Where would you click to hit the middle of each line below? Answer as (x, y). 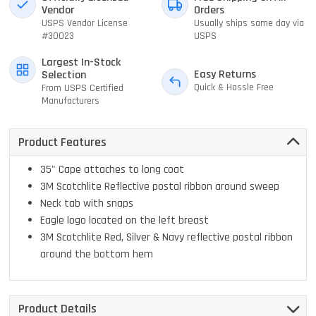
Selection (63, 75)
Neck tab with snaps (87, 203)
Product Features (62, 142)
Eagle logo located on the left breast (124, 220)
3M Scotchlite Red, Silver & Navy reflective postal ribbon (166, 237)
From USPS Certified (82, 88)
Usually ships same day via (249, 23)
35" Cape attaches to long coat (112, 169)
